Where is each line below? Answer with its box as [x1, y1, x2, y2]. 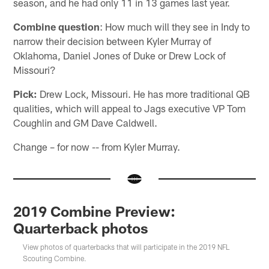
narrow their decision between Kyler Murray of [13, 34, 212, 47]
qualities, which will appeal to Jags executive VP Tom [13, 101, 246, 114]
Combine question [13, 20, 100, 32]
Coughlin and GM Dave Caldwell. [13, 116, 158, 128]
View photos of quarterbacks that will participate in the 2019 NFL [23, 242, 230, 251]
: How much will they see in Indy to [100, 20, 250, 32]
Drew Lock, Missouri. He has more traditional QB [37, 87, 250, 100]
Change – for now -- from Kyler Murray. [13, 140, 181, 153]
